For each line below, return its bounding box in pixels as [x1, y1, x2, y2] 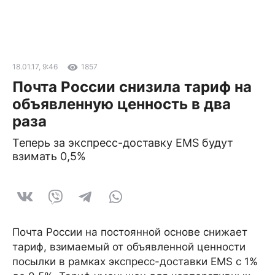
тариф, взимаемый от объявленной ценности [12, 241, 246, 253]
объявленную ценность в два [12, 95, 231, 113]
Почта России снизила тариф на [12, 78, 252, 96]
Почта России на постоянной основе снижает [12, 226, 247, 238]
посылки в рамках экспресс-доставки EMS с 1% [12, 255, 258, 268]
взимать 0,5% [12, 150, 86, 163]
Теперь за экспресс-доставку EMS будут [12, 136, 233, 149]
